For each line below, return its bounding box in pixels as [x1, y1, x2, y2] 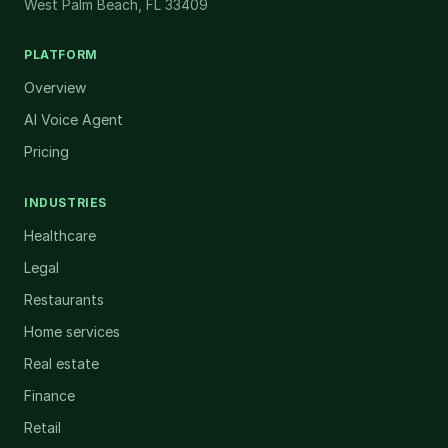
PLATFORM [24, 47, 98, 62]
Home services [24, 323, 120, 340]
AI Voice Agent [24, 111, 123, 128]
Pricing [24, 143, 69, 160]
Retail [24, 419, 61, 436]
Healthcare [24, 227, 96, 244]
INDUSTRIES [24, 195, 107, 210]
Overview [24, 79, 86, 96]
